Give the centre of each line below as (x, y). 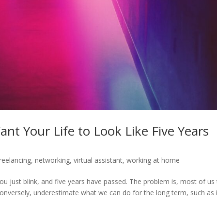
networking (53, 160)
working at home (153, 160)
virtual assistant (98, 160)
